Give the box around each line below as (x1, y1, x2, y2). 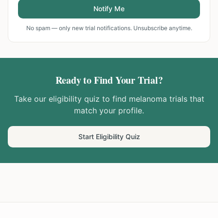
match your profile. (74, 106, 144, 115)
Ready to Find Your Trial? (55, 73, 163, 87)
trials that (166, 94, 204, 104)
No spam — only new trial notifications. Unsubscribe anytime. (26, 24, 192, 32)
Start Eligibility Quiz (78, 132, 140, 141)
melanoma (128, 94, 167, 104)
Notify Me (93, 4, 125, 13)
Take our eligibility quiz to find (14, 94, 129, 104)
